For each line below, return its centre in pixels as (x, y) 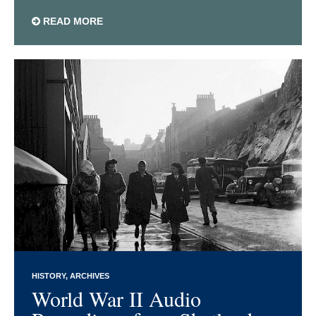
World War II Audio (116, 299)
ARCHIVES (90, 276)
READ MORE (72, 22)
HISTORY (49, 276)
